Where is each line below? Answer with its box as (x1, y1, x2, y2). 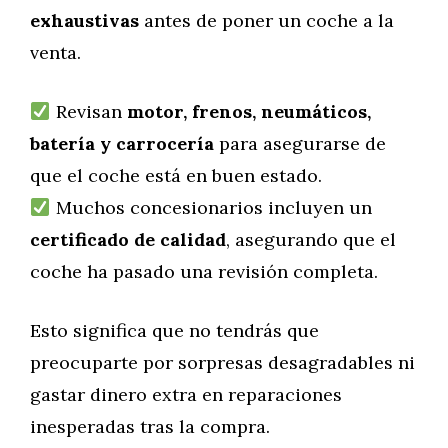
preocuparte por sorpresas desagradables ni (30, 351, 415, 374)
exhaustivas (30, 9, 139, 32)
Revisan (50, 100, 127, 123)
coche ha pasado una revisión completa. (30, 260, 378, 283)
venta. (30, 41, 81, 64)
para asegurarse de (214, 132, 386, 155)
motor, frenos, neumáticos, (126, 100, 371, 123)
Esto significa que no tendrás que (30, 319, 319, 342)
